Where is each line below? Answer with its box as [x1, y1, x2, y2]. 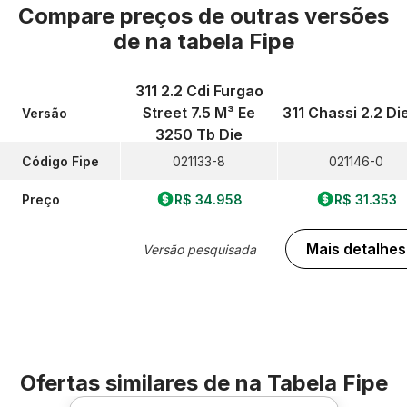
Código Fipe [22, 153, 99, 169]
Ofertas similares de [19, 370, 235, 396]
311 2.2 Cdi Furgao [134, 82, 263, 100]
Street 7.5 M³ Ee [143, 104, 255, 122]
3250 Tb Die [155, 125, 243, 144]
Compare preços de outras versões [18, 3, 389, 29]
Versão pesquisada [142, 241, 256, 257]
